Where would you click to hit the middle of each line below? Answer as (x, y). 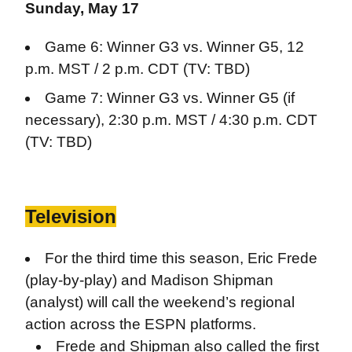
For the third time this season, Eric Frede (181, 258)
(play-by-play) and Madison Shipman (149, 280)
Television (70, 216)
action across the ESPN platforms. (140, 324)
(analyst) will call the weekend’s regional (159, 302)
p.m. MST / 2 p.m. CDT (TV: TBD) (137, 69)
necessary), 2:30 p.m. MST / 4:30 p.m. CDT (171, 120)
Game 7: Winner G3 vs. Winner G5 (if (170, 98)
